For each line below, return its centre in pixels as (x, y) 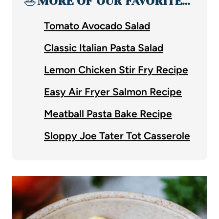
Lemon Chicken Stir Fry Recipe (116, 69)
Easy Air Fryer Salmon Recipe (113, 91)
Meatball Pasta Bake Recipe (108, 113)
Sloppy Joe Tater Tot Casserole (117, 135)
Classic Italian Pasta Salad (104, 47)
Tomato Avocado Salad (97, 25)
